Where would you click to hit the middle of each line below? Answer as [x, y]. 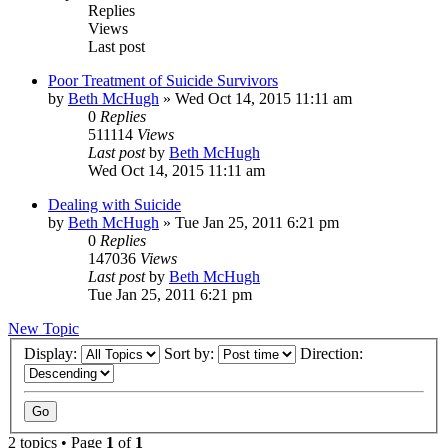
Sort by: [191, 354]
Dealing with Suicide [114, 204]
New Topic [43, 328]
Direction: [333, 354]
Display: [52, 354]
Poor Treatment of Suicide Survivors [163, 80]
